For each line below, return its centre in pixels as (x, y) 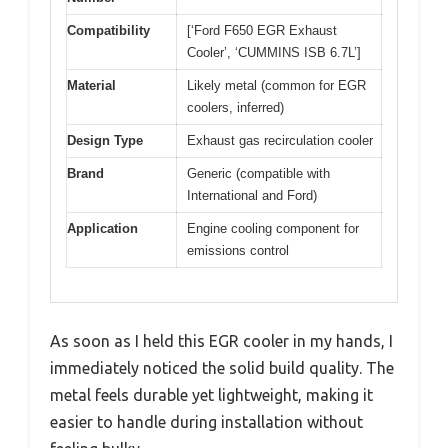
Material (91, 85)
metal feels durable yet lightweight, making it (211, 395)
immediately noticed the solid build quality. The (222, 368)
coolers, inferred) (235, 107)
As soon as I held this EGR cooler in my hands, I (221, 341)
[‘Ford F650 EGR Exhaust (262, 30)
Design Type (105, 140)
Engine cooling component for (273, 228)
